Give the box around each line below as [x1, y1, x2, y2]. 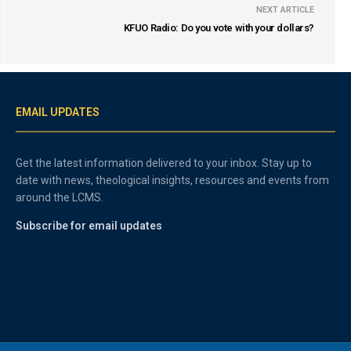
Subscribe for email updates [16, 219, 162, 232]
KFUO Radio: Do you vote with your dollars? [123, 21, 314, 34]
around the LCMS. [16, 190, 104, 204]
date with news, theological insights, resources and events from [16, 173, 330, 186]
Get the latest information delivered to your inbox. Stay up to [16, 156, 313, 169]
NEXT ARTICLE [256, 4, 314, 15]
